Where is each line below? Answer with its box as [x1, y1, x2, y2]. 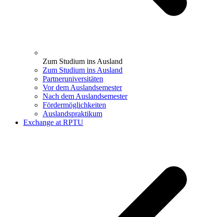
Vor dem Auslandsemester [43, 83, 122, 92]
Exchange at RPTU [23, 118, 83, 127]
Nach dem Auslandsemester [43, 92, 127, 101]
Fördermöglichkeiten [43, 101, 106, 109]
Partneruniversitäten [43, 75, 103, 83]
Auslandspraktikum [43, 109, 102, 118]
